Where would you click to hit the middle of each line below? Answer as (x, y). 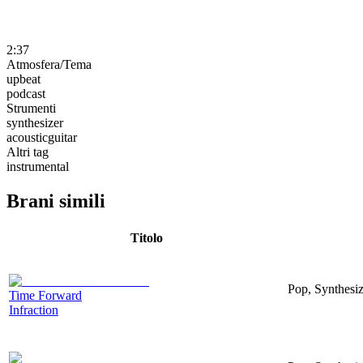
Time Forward (45, 295)
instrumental (38, 166)
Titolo (147, 237)
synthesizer (35, 122)
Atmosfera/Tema (49, 64)
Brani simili (56, 201)
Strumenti (31, 108)
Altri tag (28, 152)
